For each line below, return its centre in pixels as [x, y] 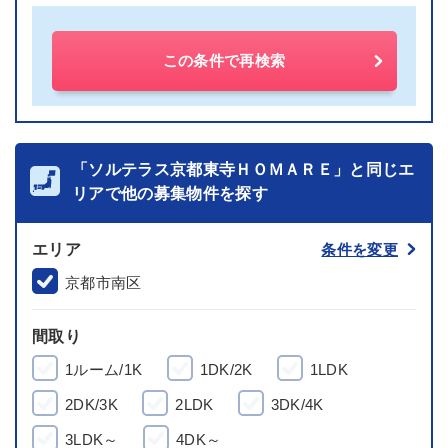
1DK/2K [226, 369]
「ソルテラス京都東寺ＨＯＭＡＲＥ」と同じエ [243, 169]
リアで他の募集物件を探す [170, 193]
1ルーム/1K [104, 369]
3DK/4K [297, 404]
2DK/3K [91, 404]
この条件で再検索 [224, 60]
